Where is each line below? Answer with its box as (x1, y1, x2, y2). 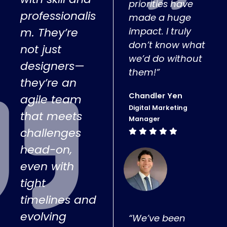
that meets (20, 108, 82, 124)
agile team (20, 91, 82, 107)
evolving (20, 208, 66, 224)
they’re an (20, 74, 77, 91)
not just (20, 41, 61, 57)
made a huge (129, 11, 192, 24)
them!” (129, 65, 160, 79)
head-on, (20, 141, 72, 158)
